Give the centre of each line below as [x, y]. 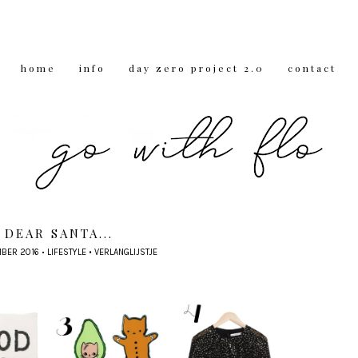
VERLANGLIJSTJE [126, 253]
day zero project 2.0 [197, 68]
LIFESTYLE [67, 253]
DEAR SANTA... [59, 234]
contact [312, 68]
